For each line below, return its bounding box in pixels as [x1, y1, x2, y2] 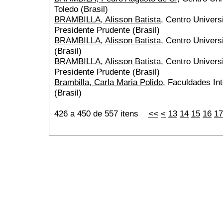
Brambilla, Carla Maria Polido [54, 77, 163, 88]
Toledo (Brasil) [54, 4, 108, 14]
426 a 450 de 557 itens [54, 109, 148, 119]
